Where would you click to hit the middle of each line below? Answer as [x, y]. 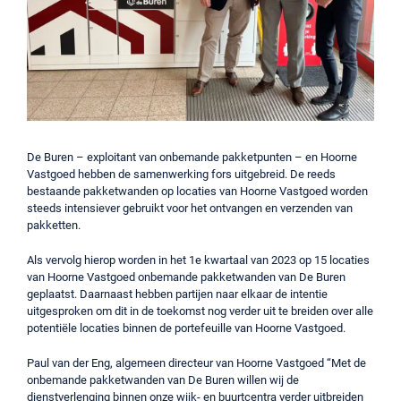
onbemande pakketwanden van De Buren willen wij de [163, 380]
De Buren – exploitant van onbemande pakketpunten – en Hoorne [192, 157]
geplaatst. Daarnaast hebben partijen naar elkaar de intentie [177, 294]
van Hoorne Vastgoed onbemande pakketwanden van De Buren [186, 277]
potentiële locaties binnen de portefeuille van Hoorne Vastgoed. [186, 328]
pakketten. [54, 225]
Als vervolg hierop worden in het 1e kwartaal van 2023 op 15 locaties [198, 260]
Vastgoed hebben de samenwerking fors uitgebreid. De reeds [181, 174]
